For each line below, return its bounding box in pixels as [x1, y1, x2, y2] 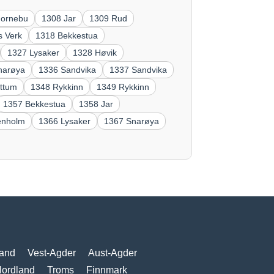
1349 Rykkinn [97, 81, 150, 92]
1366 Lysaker [39, 116, 91, 126]
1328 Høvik [73, 47, 117, 57]
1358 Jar [79, 98, 114, 109]
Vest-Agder [27, 248, 76, 259]
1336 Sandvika [39, 64, 97, 75]
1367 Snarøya [104, 116, 160, 126]
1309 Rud [89, 13, 128, 23]
